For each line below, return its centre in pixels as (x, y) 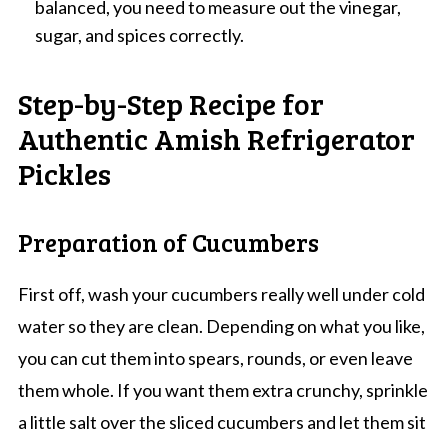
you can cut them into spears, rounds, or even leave (215, 357)
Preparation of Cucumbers (168, 241)
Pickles (64, 172)
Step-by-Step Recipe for (170, 102)
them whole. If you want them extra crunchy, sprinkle (222, 389)
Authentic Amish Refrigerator (216, 137)
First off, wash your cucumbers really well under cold (221, 293)
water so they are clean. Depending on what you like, (221, 325)
